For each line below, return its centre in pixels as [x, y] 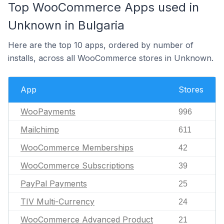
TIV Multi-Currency [57, 201]
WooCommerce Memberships [77, 147]
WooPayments [48, 111]
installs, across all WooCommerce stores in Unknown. [111, 58]
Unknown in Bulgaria [66, 25]
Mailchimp [40, 129]
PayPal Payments [54, 183]
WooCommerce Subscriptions [77, 165]
